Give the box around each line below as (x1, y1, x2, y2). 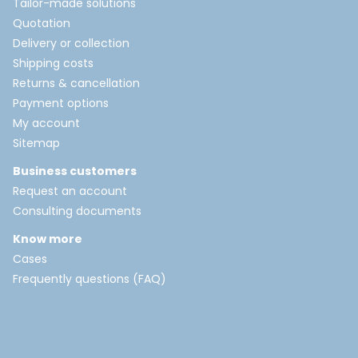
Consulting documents (13, 203, 141, 220)
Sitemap (13, 135, 60, 152)
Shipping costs (13, 55, 93, 72)
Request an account (13, 183, 127, 200)
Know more (13, 231, 82, 248)
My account (13, 115, 80, 132)
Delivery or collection (13, 35, 129, 52)
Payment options (13, 95, 109, 112)
